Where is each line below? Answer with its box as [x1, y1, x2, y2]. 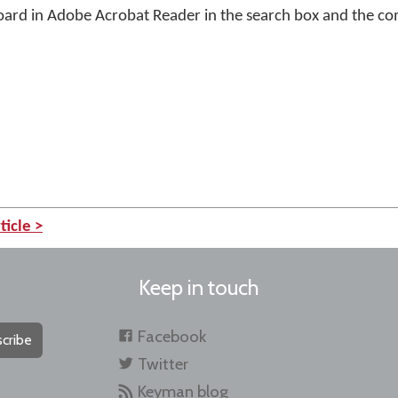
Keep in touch [139, 275, 259, 300]
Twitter [137, 354, 188, 374]
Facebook [137, 326, 206, 346]
